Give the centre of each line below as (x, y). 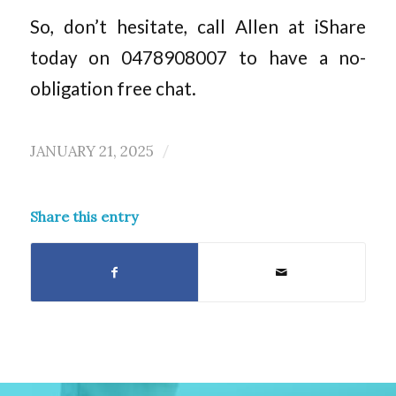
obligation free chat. (113, 89)
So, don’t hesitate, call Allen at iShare (198, 27)
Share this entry (84, 216)
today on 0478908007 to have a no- (198, 58)
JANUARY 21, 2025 (91, 151)
